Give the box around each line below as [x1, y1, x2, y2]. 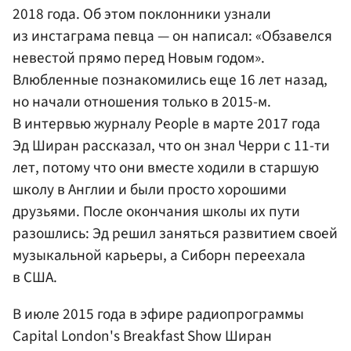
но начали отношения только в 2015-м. [13, 90, 271, 113]
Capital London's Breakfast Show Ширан [13, 325, 272, 348]
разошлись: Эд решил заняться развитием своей [13, 222, 338, 244]
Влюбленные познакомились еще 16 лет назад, [13, 68, 327, 91]
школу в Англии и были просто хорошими [13, 178, 287, 201]
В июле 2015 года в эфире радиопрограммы [13, 303, 304, 326]
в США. [13, 266, 57, 288]
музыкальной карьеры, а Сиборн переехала [13, 244, 306, 266]
